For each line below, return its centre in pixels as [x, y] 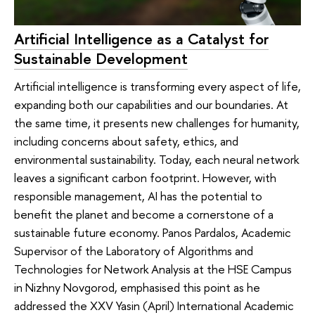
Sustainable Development [101, 58]
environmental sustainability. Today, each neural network [156, 160]
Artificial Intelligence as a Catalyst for [141, 38]
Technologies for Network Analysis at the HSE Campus [153, 269]
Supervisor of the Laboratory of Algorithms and [134, 251]
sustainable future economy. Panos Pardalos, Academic [153, 233]
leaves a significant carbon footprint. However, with [145, 178]
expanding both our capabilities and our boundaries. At [151, 105]
